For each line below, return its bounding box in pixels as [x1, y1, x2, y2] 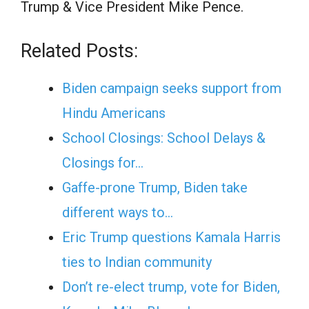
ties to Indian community [62, 254, 212, 270]
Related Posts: [21, 40, 138, 62]
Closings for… [62, 154, 143, 171]
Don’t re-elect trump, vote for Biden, [62, 279, 280, 295]
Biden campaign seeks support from [62, 80, 281, 97]
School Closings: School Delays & [62, 130, 266, 146]
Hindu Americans [62, 105, 166, 121]
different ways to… [62, 204, 173, 221]
